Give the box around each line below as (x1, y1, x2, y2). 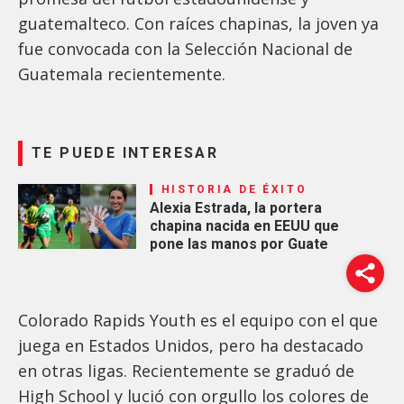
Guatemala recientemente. (18, 62, 230, 85)
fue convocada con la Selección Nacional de (18, 37, 353, 60)
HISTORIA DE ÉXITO (161, 182, 308, 196)
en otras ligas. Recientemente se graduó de (18, 359, 354, 381)
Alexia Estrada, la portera (149, 198, 322, 216)
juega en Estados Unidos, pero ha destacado (18, 334, 363, 356)
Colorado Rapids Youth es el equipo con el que (18, 308, 378, 331)
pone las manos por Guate (149, 234, 328, 252)
